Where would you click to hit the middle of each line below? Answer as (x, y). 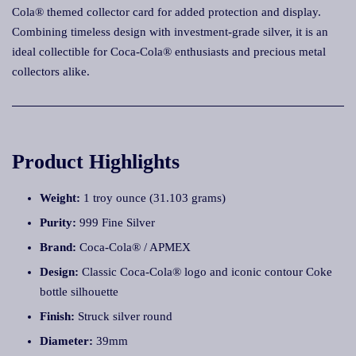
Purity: (58, 222)
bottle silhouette (79, 292)
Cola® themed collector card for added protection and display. (166, 12)
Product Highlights (96, 162)
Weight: (60, 198)
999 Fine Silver (116, 222)
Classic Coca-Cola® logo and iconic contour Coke (205, 272)
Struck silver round (124, 316)
